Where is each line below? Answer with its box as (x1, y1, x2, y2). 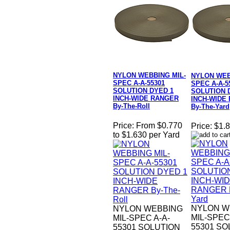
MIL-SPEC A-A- (113, 214, 170, 223)
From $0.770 (136, 121, 182, 130)
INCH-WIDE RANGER (113, 94, 179, 103)
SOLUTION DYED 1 (113, 87, 174, 95)
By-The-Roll (113, 102, 150, 110)
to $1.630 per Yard (113, 130, 180, 140)
